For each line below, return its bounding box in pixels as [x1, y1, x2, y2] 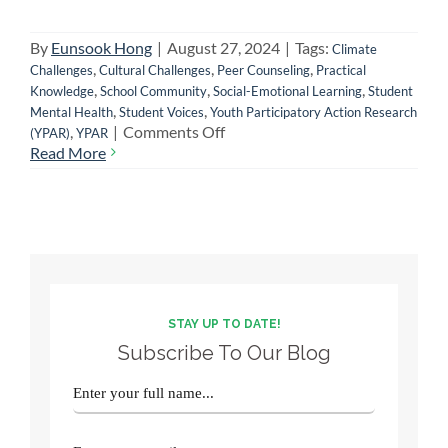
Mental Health [29, 103, 113, 120]
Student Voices [118, 103, 204, 120]
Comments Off [122, 121, 225, 141]
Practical [315, 61, 366, 78]
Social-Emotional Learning [212, 82, 362, 99]
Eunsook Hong [50, 37, 152, 57]
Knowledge [29, 82, 94, 99]
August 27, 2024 [166, 37, 280, 57]
